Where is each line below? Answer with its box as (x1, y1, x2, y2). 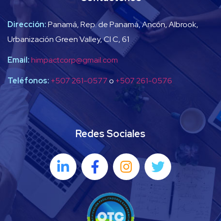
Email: (7, 54, 31, 65)
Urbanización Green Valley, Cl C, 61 (7, 34, 129, 44)
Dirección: (7, 19, 48, 30)
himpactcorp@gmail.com (31, 54, 118, 65)
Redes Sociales (75, 127, 146, 140)
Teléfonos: (7, 75, 49, 86)
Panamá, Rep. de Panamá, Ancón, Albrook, (48, 19, 198, 30)
